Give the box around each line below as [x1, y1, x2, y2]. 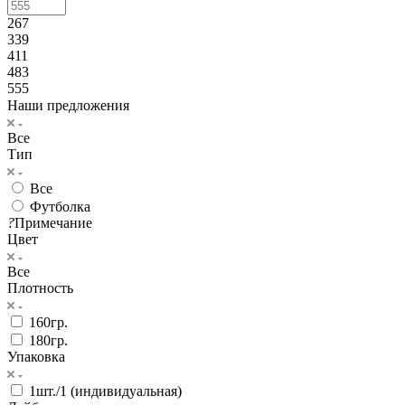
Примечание [14, 214, 92, 231]
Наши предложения [7, 97, 129, 113]
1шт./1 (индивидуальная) [29, 382, 182, 399]
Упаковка [7, 348, 65, 364]
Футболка [30, 198, 90, 214]
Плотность [7, 279, 73, 296]
